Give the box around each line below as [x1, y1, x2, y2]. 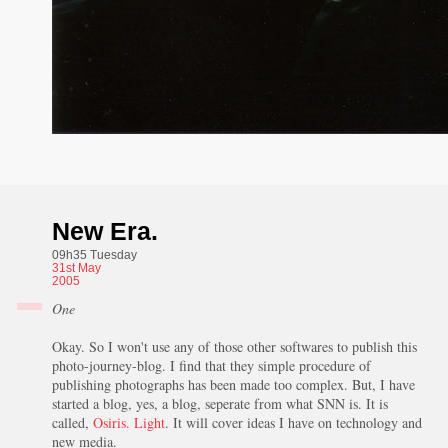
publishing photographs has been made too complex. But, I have [51, 375, 415, 394]
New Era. [51, 217, 158, 245]
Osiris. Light [92, 413, 165, 432]
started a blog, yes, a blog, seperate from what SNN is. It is [51, 394, 388, 413]
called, [51, 413, 93, 432]
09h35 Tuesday [51, 248, 137, 262]
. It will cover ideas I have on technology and [164, 413, 422, 432]
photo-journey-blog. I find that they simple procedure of [51, 356, 371, 375]
